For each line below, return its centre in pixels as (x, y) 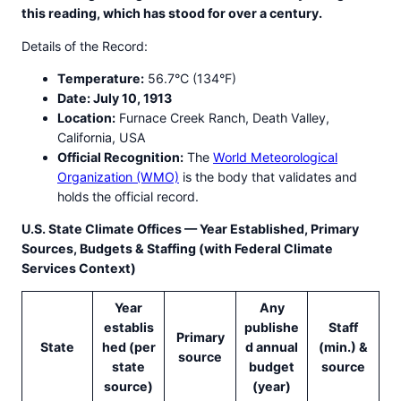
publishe (272, 328)
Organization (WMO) (118, 176)
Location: (86, 117)
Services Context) (79, 269)
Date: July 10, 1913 (115, 98)
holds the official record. (128, 196)
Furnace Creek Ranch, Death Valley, (222, 117)
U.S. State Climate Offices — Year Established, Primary (190, 229)
